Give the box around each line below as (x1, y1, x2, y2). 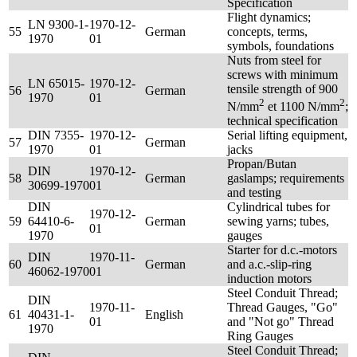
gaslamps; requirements (227, 171, 344, 185)
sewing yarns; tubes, (227, 214, 329, 228)
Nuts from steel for (227, 53, 321, 67)
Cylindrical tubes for (227, 200, 330, 214)
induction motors (227, 272, 312, 285)
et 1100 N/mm (265, 100, 339, 114)
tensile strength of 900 (227, 82, 338, 96)
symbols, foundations (227, 39, 334, 53)
